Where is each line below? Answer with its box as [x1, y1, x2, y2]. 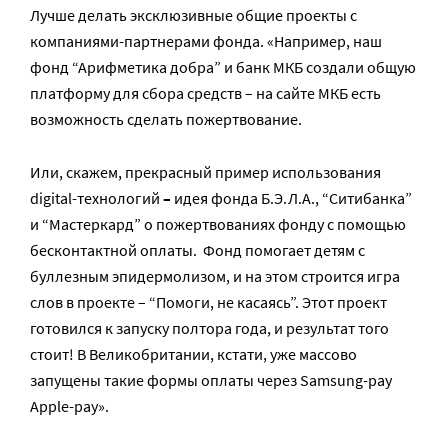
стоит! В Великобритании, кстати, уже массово [30, 343, 357, 364]
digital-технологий [30, 187, 160, 208]
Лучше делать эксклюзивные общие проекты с [30, 4, 357, 25]
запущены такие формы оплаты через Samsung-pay [30, 369, 392, 390]
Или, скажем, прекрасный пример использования [30, 161, 381, 182]
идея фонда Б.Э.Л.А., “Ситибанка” [174, 187, 412, 208]
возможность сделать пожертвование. [30, 108, 302, 129]
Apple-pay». [30, 395, 109, 416]
